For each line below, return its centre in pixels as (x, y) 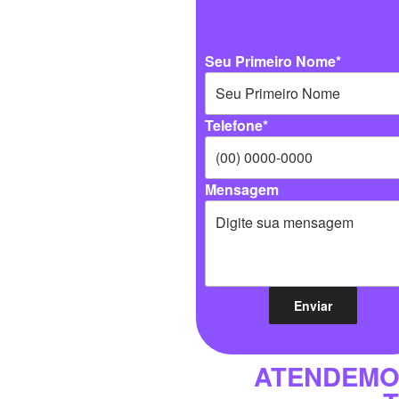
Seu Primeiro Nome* (273, 61)
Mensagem (242, 190)
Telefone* (236, 126)
